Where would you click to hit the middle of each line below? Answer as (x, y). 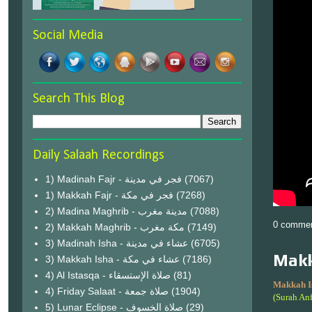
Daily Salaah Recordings (99, 155)
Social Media (68, 36)
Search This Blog (79, 99)
